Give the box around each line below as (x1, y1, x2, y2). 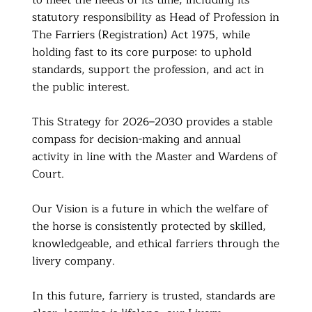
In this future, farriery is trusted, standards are (31, 287, 275, 306)
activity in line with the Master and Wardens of (31, 148, 277, 166)
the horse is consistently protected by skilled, (31, 217, 266, 236)
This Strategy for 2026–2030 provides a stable (31, 113, 272, 132)
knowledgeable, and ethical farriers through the (31, 235, 279, 253)
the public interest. (31, 78, 130, 97)
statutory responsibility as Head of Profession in (31, 8, 279, 27)
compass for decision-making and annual (31, 130, 241, 149)
